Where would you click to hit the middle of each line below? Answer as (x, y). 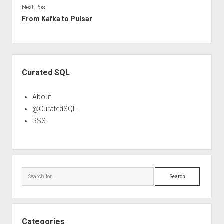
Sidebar (26, 60)
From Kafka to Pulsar (57, 19)
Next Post (34, 7)
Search (166, 173)
